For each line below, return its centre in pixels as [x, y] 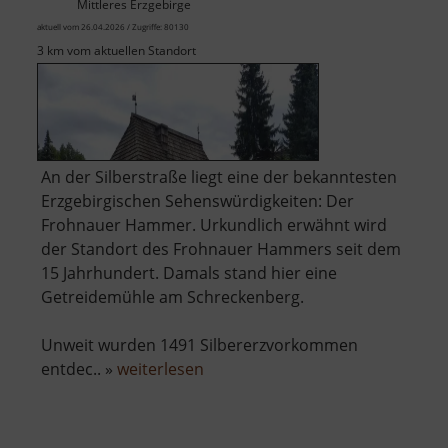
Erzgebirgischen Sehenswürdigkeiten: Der [197, 200]
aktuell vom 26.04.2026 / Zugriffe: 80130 [113, 26]
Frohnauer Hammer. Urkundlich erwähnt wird [214, 224]
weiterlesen [160, 368]
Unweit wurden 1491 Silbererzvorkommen [199, 344]
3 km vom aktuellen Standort [116, 50]
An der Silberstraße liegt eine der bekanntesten [219, 176]
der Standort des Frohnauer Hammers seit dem [221, 248]
